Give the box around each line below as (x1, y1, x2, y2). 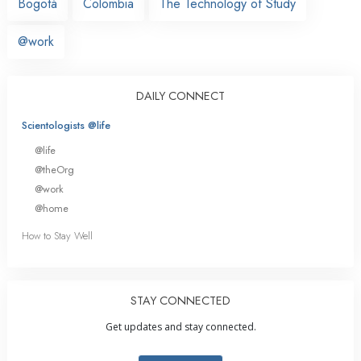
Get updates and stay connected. (105, 320, 256, 334)
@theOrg (35, 161, 74, 177)
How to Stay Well (22, 228, 93, 244)
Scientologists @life (22, 117, 110, 133)
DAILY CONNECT (136, 87, 225, 104)
